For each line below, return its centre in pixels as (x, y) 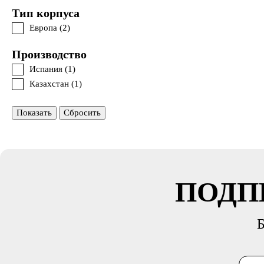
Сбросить (82, 113)
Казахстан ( (52, 84)
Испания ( (49, 69)
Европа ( (46, 28)
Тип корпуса (47, 13)
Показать (34, 113)
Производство (51, 54)
